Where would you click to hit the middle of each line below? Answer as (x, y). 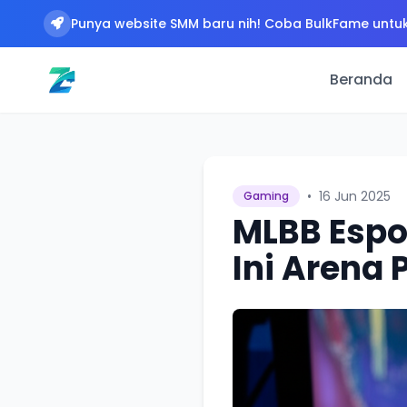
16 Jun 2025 (355, 196)
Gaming (266, 196)
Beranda (361, 79)
